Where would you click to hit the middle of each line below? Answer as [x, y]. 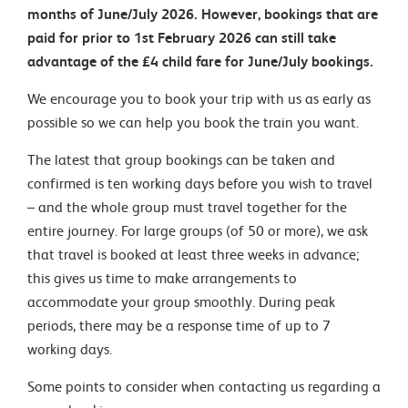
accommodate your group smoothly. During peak [181, 302]
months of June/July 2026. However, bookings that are [203, 14]
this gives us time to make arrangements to [162, 278]
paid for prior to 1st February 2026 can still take [182, 38]
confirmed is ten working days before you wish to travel [200, 184]
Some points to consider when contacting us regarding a [204, 387]
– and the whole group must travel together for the [187, 207]
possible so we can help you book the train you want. [193, 122]
